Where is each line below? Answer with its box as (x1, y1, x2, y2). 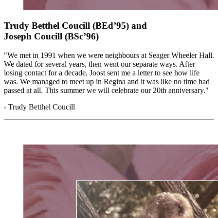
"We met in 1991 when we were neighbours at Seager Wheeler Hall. (4, 51, 214, 60)
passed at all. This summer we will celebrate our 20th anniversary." (4, 86, 209, 95)
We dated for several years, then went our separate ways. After (4, 60, 195, 69)
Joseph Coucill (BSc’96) (4, 31, 99, 42)
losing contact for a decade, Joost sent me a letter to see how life (4, 69, 200, 77)
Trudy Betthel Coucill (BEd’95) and (4, 20, 147, 31)
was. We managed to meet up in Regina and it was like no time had (4, 77, 210, 86)
